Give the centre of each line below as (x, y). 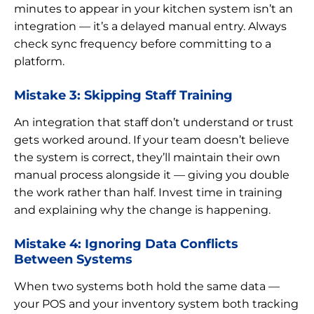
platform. (39, 61)
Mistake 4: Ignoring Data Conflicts (126, 243)
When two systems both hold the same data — (147, 286)
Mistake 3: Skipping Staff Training (123, 95)
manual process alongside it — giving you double (152, 175)
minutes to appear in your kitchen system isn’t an (153, 8)
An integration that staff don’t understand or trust (154, 122)
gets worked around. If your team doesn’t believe (152, 139)
